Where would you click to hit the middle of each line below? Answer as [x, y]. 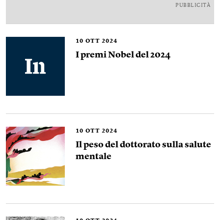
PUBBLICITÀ [193, 6]
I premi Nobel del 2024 [123, 55]
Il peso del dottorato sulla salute [143, 145]
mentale [94, 157]
